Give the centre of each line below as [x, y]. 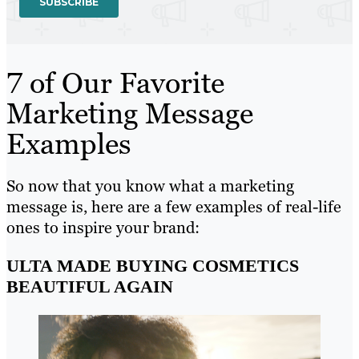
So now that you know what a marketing [150, 186]
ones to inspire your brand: [103, 228]
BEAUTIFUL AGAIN [90, 287]
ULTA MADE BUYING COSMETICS [153, 266]
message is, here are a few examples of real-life [174, 207]
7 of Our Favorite [115, 83]
